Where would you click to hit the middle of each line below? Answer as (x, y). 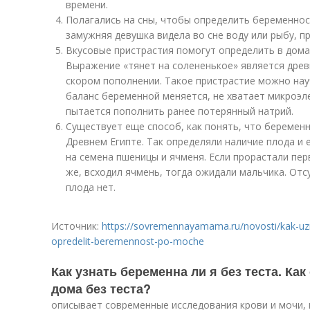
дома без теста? (101, 289)
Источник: (76, 226)
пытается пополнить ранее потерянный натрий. (180, 111)
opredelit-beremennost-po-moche (128, 241)
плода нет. (91, 187)
